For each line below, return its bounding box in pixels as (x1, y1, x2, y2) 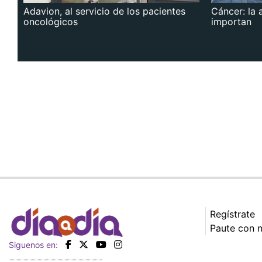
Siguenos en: (9, 240, 58, 250)
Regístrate (210, 208, 255, 220)
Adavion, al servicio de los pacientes (23, 5, 185, 18)
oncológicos (23, 16, 78, 28)
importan (211, 16, 251, 28)
